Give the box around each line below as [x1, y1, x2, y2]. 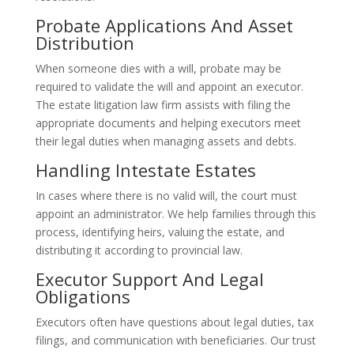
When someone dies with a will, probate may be [35, 61, 281, 76]
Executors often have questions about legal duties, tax [35, 314, 314, 330]
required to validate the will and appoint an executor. [35, 79, 303, 94]
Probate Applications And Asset [35, 13, 293, 37]
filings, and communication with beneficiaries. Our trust [35, 333, 316, 348]
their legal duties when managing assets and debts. [35, 134, 296, 149]
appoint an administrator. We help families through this [35, 206, 316, 221]
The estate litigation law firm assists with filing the [35, 97, 291, 112]
